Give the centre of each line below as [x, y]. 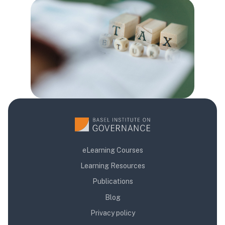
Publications [113, 182]
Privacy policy [113, 213]
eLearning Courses [113, 150]
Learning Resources [113, 165]
